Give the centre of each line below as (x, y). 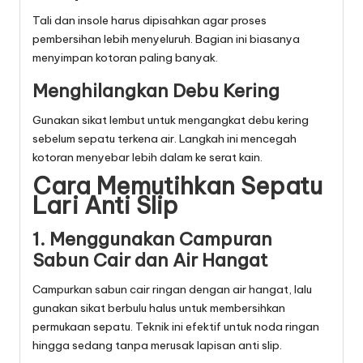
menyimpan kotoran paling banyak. (125, 58)
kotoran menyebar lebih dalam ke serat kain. (147, 158)
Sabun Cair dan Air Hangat (150, 261)
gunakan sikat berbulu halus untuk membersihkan (159, 308)
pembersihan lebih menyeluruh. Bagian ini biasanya (166, 39)
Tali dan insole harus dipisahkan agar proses (149, 21)
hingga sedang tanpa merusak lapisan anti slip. (157, 346)
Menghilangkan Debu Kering (156, 91)
